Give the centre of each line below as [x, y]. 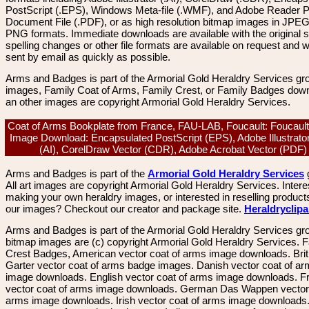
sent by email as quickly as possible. [88, 57]
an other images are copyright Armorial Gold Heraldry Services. [148, 102]
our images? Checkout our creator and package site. [125, 209]
